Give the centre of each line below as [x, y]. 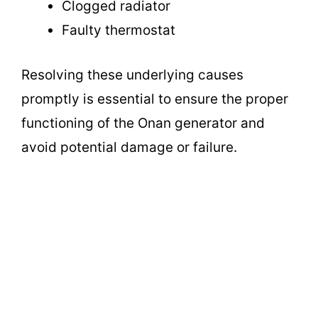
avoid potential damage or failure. [129, 147]
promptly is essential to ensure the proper [155, 99]
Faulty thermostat [119, 31]
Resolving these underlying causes [132, 75]
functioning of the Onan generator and [143, 123]
